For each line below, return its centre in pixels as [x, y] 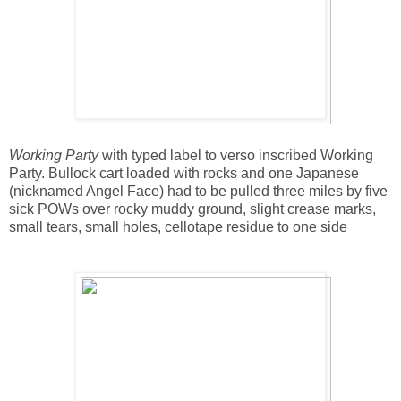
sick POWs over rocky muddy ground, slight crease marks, [192, 209]
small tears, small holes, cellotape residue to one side [178, 226]
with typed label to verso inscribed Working [236, 155]
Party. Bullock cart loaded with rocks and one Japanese [184, 173]
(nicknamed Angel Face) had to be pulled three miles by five [198, 191]
